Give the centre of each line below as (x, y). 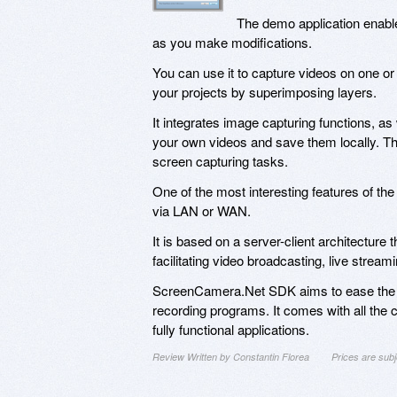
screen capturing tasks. (220, 160)
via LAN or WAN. (202, 210)
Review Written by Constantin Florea (231, 356)
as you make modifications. (232, 42)
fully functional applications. (231, 329)
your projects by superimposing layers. (265, 91)
